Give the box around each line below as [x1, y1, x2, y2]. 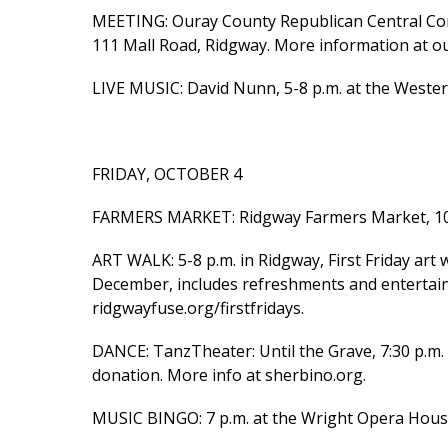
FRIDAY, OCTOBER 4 [92, 162, 242, 185]
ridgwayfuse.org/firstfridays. [92, 296, 304, 319]
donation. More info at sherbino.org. [92, 363, 366, 386]
